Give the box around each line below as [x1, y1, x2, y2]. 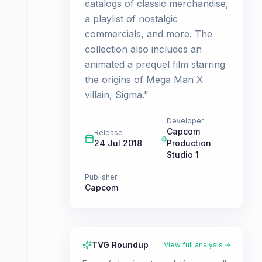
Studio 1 [166, 150, 199, 160]
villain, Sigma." [85, 89, 149, 101]
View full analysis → [164, 240, 231, 249]
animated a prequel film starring [85, 58, 225, 70]
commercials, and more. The [85, 28, 212, 40]
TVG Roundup [92, 240, 149, 250]
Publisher [85, 173, 117, 181]
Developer [166, 116, 204, 125]
